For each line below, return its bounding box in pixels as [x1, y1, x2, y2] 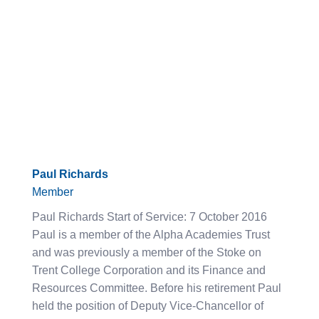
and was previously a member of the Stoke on [32, 246, 261, 258]
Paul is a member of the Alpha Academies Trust [32, 228, 270, 241]
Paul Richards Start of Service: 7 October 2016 [32, 210, 267, 223]
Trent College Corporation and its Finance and [32, 263, 266, 276]
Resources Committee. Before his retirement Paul [32, 281, 281, 294]
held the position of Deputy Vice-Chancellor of [32, 299, 263, 312]
